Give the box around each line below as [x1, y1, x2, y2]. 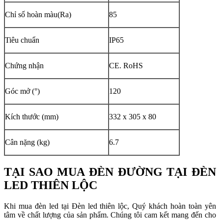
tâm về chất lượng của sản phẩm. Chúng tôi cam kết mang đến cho [4, 210, 216, 219]
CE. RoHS [109, 61, 143, 70]
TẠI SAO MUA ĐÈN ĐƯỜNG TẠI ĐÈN [4, 165, 216, 178]
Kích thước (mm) [5, 112, 58, 121]
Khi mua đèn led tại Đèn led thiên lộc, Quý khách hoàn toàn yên [4, 201, 216, 210]
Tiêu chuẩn [5, 35, 41, 44]
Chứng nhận [5, 61, 44, 70]
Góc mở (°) [5, 86, 40, 95]
